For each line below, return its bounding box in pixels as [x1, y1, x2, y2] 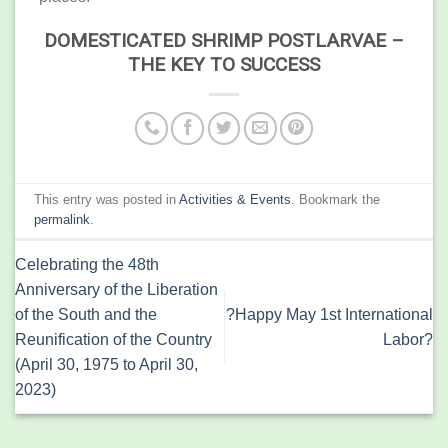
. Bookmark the [291, 191, 381, 207]
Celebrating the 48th [15, 255, 159, 273]
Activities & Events [179, 191, 292, 207]
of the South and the [15, 305, 157, 323]
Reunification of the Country [15, 330, 212, 348]
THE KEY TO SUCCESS [128, 53, 320, 77]
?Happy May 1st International [226, 305, 433, 323]
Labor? [383, 330, 433, 348]
